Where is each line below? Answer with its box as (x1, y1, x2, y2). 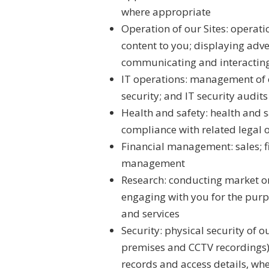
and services (121, 207, 180, 220)
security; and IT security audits (121, 89, 268, 103)
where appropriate (121, 5, 211, 19)
